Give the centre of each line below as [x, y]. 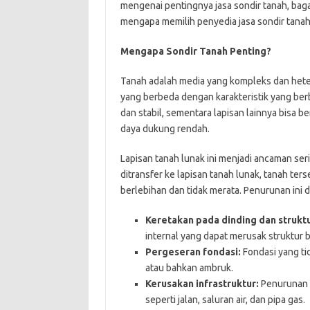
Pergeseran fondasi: [193, 252]
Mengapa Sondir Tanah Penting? [195, 51]
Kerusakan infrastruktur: [202, 283]
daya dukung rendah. [165, 128]
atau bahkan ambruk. [189, 267]
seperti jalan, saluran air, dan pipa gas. [225, 299]
